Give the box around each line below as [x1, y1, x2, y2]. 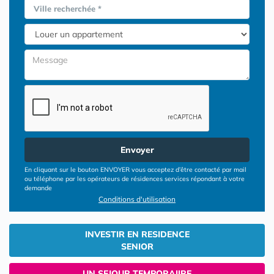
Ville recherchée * [34, 4, 102, 13]
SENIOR [120, 241, 154, 252]
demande [24, 183, 52, 192]
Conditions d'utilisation [98, 194, 176, 204]
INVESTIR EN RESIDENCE [84, 229, 190, 240]
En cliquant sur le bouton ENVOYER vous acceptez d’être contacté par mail [24, 165, 246, 174]
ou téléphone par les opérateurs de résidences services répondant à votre [24, 174, 245, 183]
